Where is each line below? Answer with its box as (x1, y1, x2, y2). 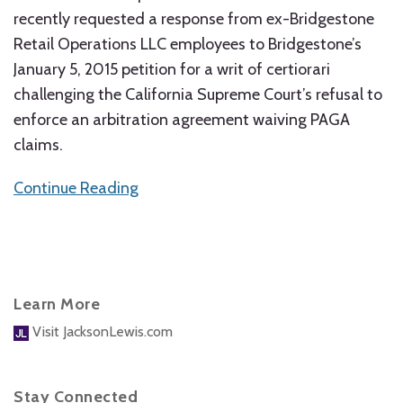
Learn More (13, 294, 100, 314)
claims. (13, 135, 63, 155)
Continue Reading (13, 178, 139, 198)
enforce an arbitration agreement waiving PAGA (13, 110, 350, 130)
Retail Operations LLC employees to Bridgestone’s (13, 34, 362, 54)
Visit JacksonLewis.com (29, 323, 173, 340)
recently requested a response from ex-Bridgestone (13, 9, 374, 29)
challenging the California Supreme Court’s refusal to (13, 85, 382, 104)
